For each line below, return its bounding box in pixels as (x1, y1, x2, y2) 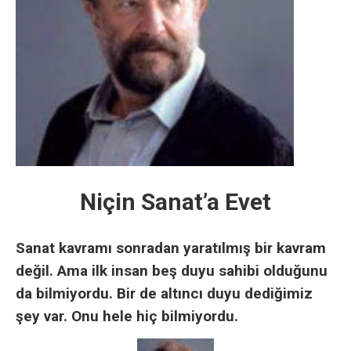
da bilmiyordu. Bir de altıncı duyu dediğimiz (16, 284, 313, 302)
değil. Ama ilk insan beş (16, 262, 181, 280)
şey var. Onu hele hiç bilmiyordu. (16, 307, 238, 325)
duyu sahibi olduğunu (181, 262, 327, 280)
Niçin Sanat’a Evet (80, 188, 271, 215)
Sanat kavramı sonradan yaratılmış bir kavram (16, 239, 326, 257)
